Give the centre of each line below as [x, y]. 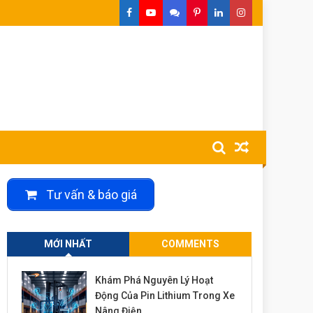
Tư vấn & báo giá [90, 195]
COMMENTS [190, 244]
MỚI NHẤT [68, 244]
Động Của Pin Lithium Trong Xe [165, 296]
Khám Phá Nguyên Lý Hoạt [154, 280]
